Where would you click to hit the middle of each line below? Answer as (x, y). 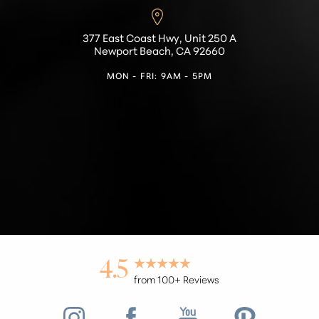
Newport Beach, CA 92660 (159, 50)
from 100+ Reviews (177, 279)
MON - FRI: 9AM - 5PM (159, 75)
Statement (179, 95)
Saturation (67, 88)
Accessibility (179, 84)
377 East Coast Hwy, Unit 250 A (159, 37)
